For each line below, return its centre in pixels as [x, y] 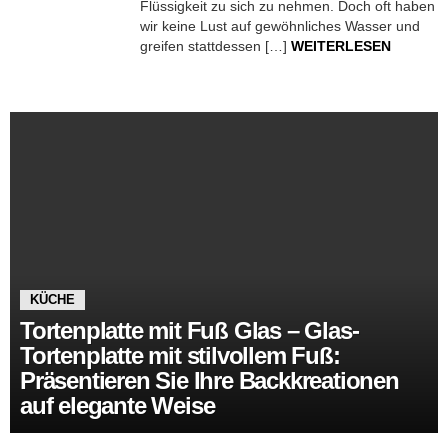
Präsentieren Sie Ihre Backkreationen [209, 380]
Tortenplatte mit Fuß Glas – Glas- [189, 330]
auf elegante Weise [117, 405]
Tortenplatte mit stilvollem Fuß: [180, 355]
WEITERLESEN [341, 46]
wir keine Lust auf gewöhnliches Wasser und [280, 26]
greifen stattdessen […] [215, 46]
